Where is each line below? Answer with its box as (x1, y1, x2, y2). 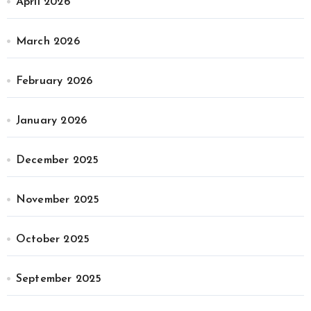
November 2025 (15, 194, 100, 206)
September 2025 (15, 274, 102, 285)
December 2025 (15, 155, 99, 167)
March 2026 (15, 36, 80, 48)
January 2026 (15, 115, 87, 127)
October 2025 (15, 234, 90, 246)
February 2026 (15, 76, 93, 87)
